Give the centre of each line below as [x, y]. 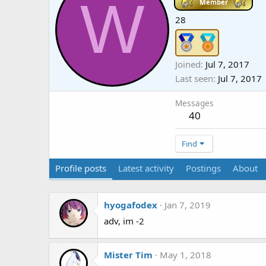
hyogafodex [131, 205]
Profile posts [81, 168]
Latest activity [146, 168]
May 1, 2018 [186, 254]
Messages [194, 103]
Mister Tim [128, 254]
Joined [188, 64]
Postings [203, 168]
